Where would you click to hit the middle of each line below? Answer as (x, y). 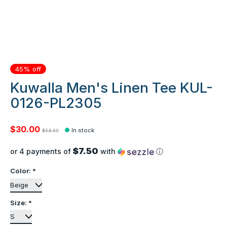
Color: (21, 171)
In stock (83, 130)
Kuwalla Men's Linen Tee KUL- (111, 87)
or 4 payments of (42, 152)
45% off (28, 69)
